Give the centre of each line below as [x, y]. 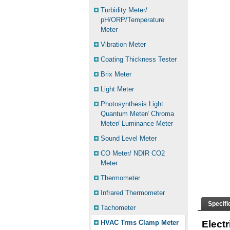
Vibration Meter [123, 44]
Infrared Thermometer [133, 193]
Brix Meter [116, 74]
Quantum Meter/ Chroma [137, 114]
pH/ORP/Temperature [132, 20]
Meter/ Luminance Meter [137, 123]
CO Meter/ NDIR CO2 [133, 153]
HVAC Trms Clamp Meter [140, 223]
